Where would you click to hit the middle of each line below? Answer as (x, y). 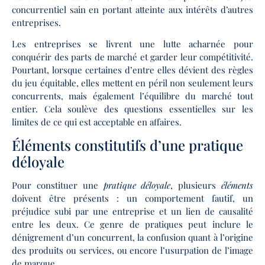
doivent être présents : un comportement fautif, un (132, 198)
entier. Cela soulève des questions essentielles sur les (132, 109)
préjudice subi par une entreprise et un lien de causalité (132, 211)
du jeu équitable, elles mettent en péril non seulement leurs (132, 83)
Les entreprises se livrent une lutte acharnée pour (132, 43)
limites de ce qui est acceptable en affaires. (97, 122)
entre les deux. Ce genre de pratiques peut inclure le (132, 224)
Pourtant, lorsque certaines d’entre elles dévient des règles (132, 70)
